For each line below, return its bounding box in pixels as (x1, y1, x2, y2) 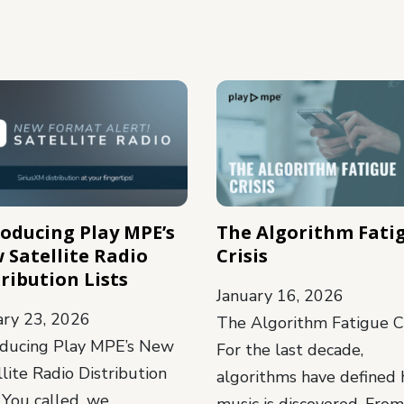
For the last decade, (216, 338, 363, 361)
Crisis (216, 243, 268, 268)
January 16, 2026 (216, 284, 344, 307)
